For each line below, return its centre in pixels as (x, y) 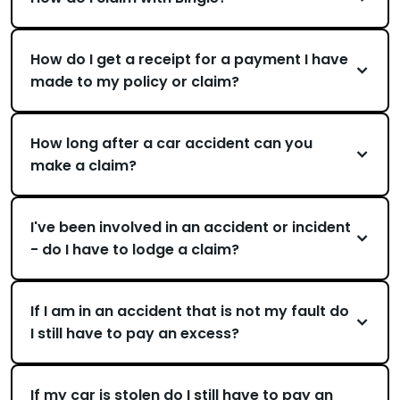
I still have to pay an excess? (135, 333)
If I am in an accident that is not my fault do (190, 311)
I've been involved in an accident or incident (191, 227)
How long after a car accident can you (171, 143)
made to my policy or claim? (135, 82)
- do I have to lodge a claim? (135, 250)
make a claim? (83, 166)
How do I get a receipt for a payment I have (189, 59)
